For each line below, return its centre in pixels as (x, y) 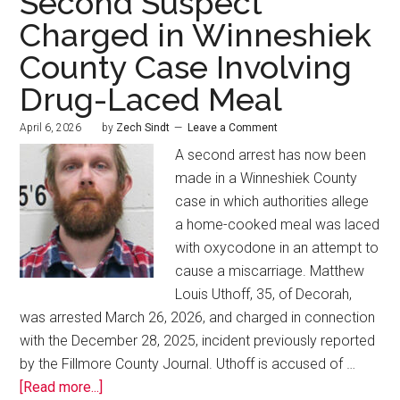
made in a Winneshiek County (267, 179)
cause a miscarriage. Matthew (270, 271)
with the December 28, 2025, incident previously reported (198, 341)
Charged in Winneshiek (196, 35)
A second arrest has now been (271, 155)
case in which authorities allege (272, 202)
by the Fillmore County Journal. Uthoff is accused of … (188, 364)
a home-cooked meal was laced (278, 225)
